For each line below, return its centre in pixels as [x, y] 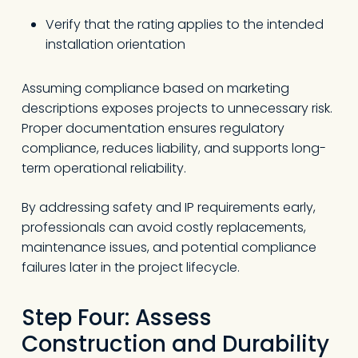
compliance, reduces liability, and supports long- [173, 148]
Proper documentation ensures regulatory [153, 128]
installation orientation [115, 44]
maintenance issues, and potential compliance [169, 247]
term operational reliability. [103, 168]
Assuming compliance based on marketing [155, 88]
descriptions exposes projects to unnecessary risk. [177, 108]
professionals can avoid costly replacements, [163, 227]
